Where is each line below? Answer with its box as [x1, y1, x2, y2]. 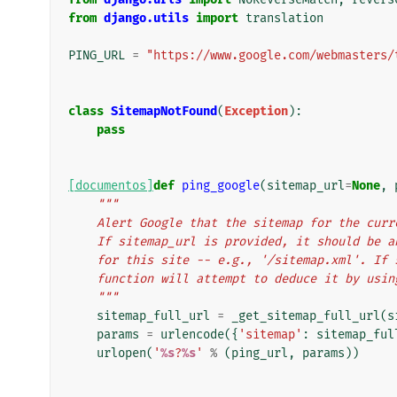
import [196, 10, 238, 26]
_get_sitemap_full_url [231, 307, 380, 323]
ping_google [182, 177, 260, 193]
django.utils [104, 10, 189, 26]
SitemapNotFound [111, 103, 217, 119]
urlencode [160, 326, 224, 342]
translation [245, 10, 323, 26]
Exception [224, 103, 288, 119]
